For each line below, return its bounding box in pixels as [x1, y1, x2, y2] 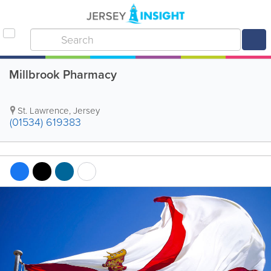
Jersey [73, 104, 100, 117]
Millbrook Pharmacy [9, 65, 117, 83]
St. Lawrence [18, 104, 69, 117]
